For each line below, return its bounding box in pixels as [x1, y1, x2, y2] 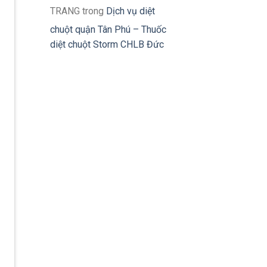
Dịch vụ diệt [105, 5, 155, 17]
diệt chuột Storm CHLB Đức [49, 38, 164, 50]
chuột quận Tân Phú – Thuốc [49, 23, 166, 35]
